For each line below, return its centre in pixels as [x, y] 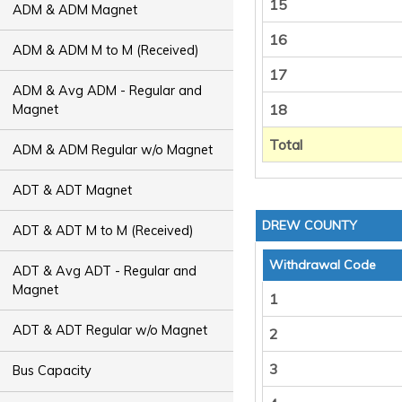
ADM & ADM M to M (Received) [106, 50]
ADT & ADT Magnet [73, 190]
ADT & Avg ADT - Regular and [105, 271]
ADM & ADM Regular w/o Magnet [113, 149]
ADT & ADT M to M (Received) [104, 230]
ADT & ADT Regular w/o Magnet [110, 330]
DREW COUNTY [310, 225]
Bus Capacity [52, 371]
